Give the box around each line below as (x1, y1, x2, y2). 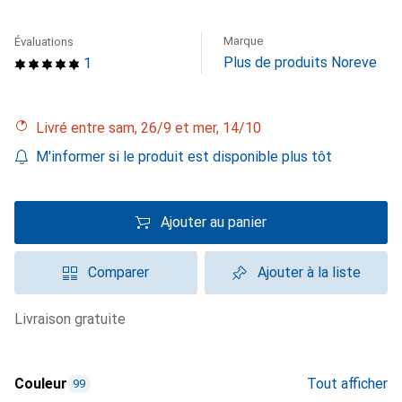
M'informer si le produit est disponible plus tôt (36, 148, 332, 165)
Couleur (14, 375, 67, 392)
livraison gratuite (22, 310, 126, 328)
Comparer (88, 264, 149, 281)
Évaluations (14, 35, 74, 48)
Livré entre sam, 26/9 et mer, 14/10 (44, 119, 261, 136)
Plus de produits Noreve (223, 54, 377, 71)
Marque (223, 34, 263, 48)
